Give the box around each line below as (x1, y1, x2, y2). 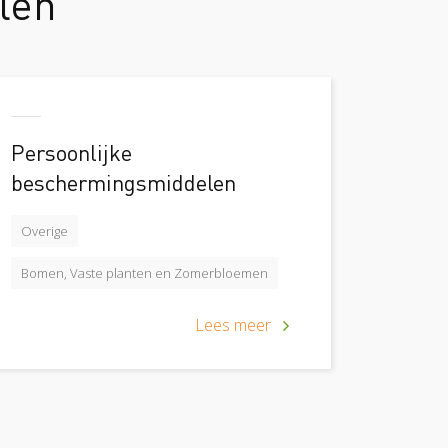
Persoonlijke (11, 138, 132, 166)
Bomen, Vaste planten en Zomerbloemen (21, 264, 268, 282)
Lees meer (195, 314, 271, 336)
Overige (21, 222, 68, 240)
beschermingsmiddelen (11, 168, 236, 196)
